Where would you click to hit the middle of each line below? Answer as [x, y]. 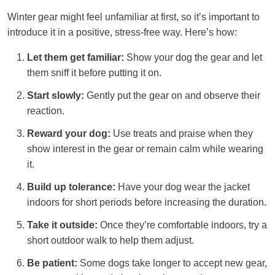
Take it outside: [62, 225]
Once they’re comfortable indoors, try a [182, 225]
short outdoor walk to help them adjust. [110, 241]
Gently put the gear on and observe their [172, 96]
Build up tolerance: [71, 187]
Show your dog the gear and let [193, 58]
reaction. [46, 111]
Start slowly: [56, 96]
